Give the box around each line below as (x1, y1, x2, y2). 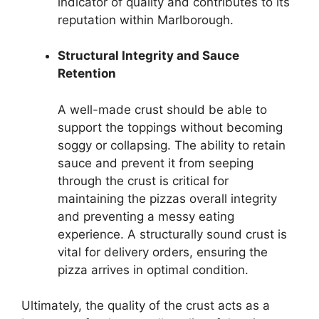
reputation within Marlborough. (58, 12, 234, 27)
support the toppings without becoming (58, 120, 283, 135)
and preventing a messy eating (58, 209, 234, 224)
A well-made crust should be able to (58, 102, 267, 117)
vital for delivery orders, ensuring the (58, 244, 268, 259)
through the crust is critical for (58, 173, 229, 188)
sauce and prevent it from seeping (58, 155, 253, 170)
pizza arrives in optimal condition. (58, 262, 249, 277)
